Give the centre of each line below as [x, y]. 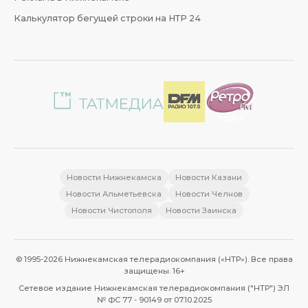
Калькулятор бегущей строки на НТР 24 [107, 19]
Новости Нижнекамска [114, 178]
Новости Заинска [201, 211]
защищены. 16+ [154, 271]
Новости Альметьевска [113, 194]
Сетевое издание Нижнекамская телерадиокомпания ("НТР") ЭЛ [154, 288]
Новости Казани [208, 178]
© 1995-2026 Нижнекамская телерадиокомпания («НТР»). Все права [154, 260]
